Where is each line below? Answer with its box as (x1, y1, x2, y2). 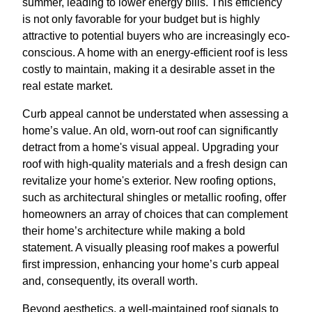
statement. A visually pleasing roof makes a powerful (22, 241, 279, 253)
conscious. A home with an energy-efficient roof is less (22, 46, 288, 58)
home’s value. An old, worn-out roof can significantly (22, 124, 278, 136)
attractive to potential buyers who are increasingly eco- (22, 29, 290, 42)
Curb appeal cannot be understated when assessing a (22, 107, 288, 120)
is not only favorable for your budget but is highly (22, 13, 260, 25)
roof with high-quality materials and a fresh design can (22, 157, 288, 170)
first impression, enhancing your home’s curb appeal (22, 258, 279, 270)
